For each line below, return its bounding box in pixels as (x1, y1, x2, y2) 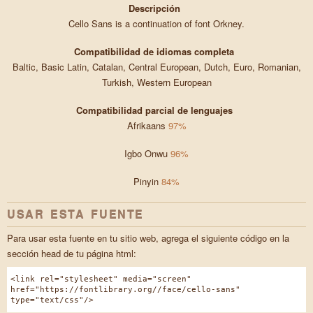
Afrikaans (126, 119, 168, 133)
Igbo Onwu (124, 147, 170, 161)
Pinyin (133, 175, 161, 189)
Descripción (128, 1, 180, 15)
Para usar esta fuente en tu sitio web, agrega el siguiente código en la (7, 231, 289, 245)
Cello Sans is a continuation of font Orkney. (68, 17, 245, 31)
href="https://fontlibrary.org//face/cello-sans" (10, 285, 240, 295)
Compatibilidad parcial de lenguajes (75, 103, 233, 117)
